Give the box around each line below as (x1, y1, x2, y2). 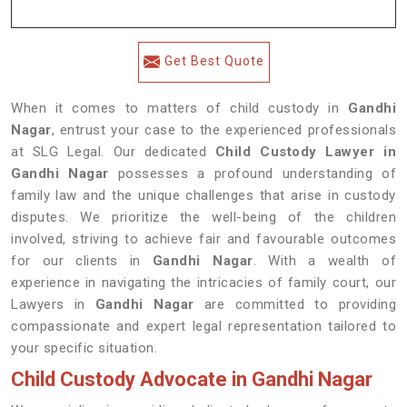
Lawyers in (11, 296, 95, 313)
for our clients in (11, 253, 153, 269)
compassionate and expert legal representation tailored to (11, 318, 396, 334)
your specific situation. (11, 340, 157, 356)
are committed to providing (194, 296, 397, 313)
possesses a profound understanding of (108, 165, 396, 182)
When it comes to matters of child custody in (11, 100, 348, 116)
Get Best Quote (164, 54, 264, 68)
